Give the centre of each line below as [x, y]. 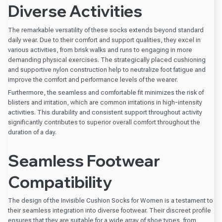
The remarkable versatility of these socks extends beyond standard [106, 30]
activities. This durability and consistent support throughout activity [105, 112]
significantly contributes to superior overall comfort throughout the [104, 122]
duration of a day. [32, 132]
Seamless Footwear [84, 160]
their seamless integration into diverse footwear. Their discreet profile [110, 211]
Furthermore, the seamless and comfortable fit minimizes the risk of [106, 93]
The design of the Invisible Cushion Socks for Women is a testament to [111, 201]
